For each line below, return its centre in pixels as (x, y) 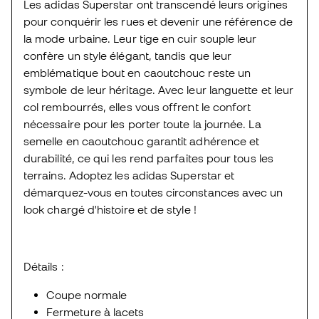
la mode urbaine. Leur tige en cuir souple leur (140, 38)
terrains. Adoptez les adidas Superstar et (129, 175)
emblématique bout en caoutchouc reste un (137, 72)
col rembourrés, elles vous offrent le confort (137, 106)
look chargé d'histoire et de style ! (110, 209)
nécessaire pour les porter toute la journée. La (142, 124)
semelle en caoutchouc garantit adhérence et (142, 141)
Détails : (44, 266)
